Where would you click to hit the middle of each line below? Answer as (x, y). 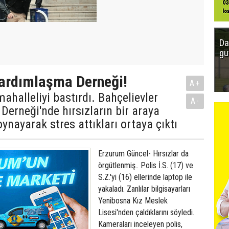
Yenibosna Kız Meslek (133, 201)
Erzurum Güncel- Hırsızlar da (143, 154)
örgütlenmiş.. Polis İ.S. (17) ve (146, 165)
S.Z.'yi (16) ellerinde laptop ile (145, 177)
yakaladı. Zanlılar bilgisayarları (144, 189)
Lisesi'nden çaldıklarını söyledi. (146, 212)
